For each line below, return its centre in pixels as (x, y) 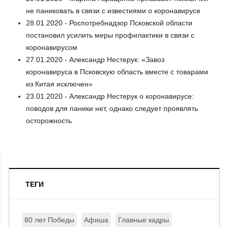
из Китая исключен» (59, 84)
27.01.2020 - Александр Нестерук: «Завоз (95, 59)
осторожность (49, 120)
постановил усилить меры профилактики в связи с (110, 35)
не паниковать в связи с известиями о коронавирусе (113, 10)
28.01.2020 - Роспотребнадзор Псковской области (109, 23)
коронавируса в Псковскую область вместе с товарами (117, 72)
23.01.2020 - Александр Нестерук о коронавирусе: (110, 96)
